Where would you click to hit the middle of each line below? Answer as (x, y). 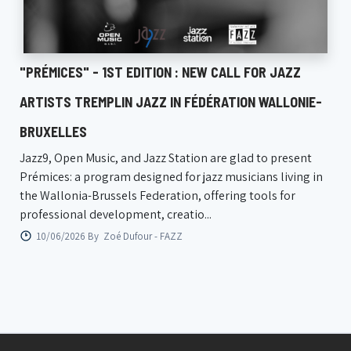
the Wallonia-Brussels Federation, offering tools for (157, 196)
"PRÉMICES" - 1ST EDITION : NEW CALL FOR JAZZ (160, 72)
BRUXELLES (53, 132)
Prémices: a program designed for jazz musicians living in (171, 177)
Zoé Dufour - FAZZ (143, 236)
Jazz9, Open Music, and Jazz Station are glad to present (166, 158)
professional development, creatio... (116, 215)
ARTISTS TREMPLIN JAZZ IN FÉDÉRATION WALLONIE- (171, 102)
